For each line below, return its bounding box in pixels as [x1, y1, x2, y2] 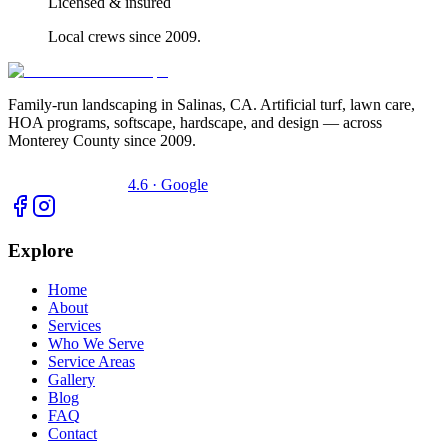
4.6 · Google [128, 175, 208, 193]
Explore [8, 240, 73, 262]
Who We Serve [48, 335, 144, 353]
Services [48, 317, 101, 335]
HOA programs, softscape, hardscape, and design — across [8, 113, 382, 131]
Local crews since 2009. [48, 27, 201, 45]
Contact [48, 425, 97, 443]
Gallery [48, 371, 95, 389]
